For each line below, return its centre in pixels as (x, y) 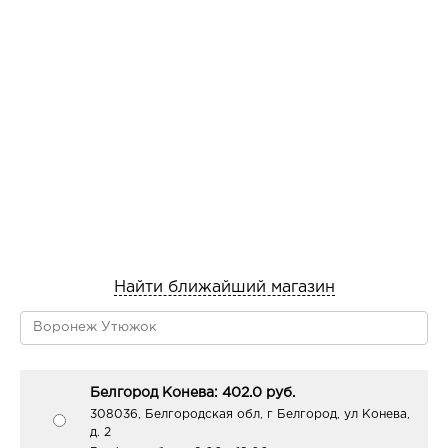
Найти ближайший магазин (224, 287)
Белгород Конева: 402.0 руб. (192, 392)
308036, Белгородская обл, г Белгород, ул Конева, (250, 414)
